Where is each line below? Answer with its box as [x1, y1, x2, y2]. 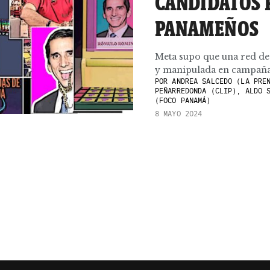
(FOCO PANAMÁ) [155, 96, 211, 105]
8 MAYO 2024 [155, 109, 202, 118]
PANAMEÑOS [155, 15, 259, 42]
